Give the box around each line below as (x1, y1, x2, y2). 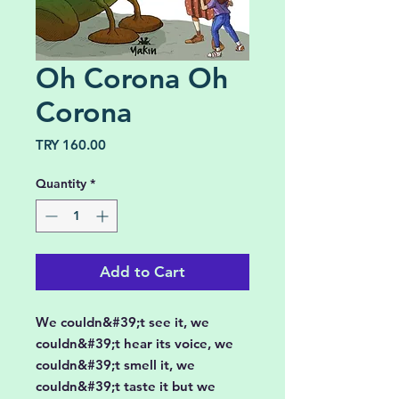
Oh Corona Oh (36, 60, 228, 95)
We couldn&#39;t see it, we (36, 313, 209, 330)
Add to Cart (100, 263, 185, 281)
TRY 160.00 (36, 136, 106, 153)
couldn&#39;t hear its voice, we (36, 335, 233, 352)
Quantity (36, 175, 86, 191)
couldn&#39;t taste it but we (36, 378, 216, 395)
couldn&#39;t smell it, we (36, 356, 195, 373)
